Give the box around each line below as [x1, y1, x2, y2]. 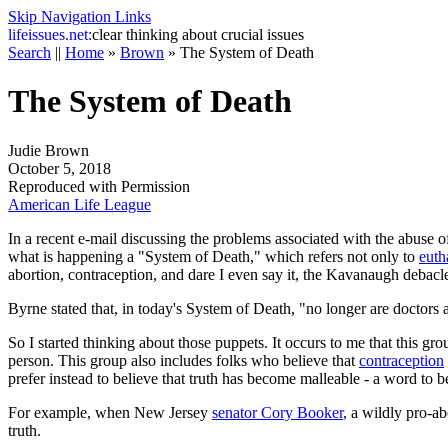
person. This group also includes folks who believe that [8, 351, 359, 369]
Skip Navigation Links [8, 8, 151, 25]
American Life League [8, 195, 151, 213]
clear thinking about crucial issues [92, 26, 304, 43]
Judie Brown [8, 141, 89, 159]
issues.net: [28, 26, 92, 43]
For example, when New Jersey [8, 403, 212, 421]
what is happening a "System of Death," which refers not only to [8, 247, 419, 265]
